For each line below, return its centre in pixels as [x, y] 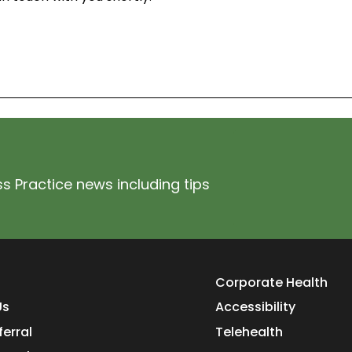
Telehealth [249, 332]
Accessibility [255, 307]
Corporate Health [271, 283]
